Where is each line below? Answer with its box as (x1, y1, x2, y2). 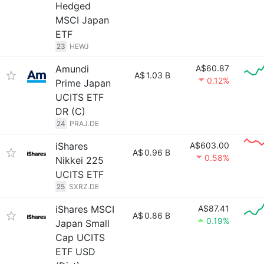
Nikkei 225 (55, 154, 104, 166)
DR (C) (55, 105, 85, 117)
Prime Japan (55, 77, 111, 89)
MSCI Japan (55, 14, 109, 26)
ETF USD (55, 246, 95, 258)
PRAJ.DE (70, 119, 99, 128)
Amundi (55, 63, 89, 75)
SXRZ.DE (69, 182, 99, 191)
